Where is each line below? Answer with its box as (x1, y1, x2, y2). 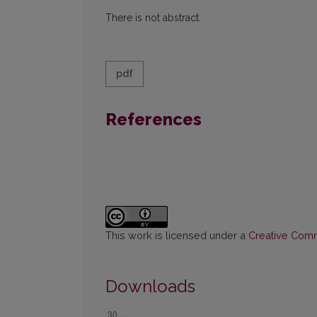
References (105, 109, 202, 130)
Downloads (105, 276, 195, 297)
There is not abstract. (105, 12, 201, 24)
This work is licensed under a (105, 229, 248, 242)
